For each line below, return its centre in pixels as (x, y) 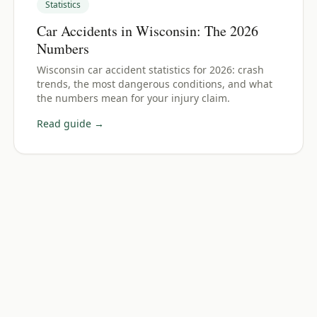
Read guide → (70, 123)
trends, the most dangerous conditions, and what (154, 84)
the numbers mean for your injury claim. (133, 98)
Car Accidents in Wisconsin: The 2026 (147, 31)
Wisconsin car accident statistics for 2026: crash (150, 70)
